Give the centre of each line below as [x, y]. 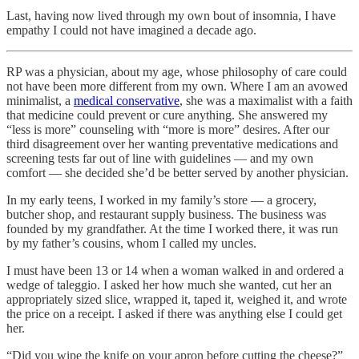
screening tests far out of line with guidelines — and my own [160, 158]
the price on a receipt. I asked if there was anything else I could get [174, 313]
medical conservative [127, 100]
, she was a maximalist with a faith [266, 100]
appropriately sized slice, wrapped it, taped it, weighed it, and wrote [177, 299]
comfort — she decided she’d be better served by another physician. [177, 172]
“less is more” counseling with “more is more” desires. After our [168, 129]
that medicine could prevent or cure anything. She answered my [167, 115]
